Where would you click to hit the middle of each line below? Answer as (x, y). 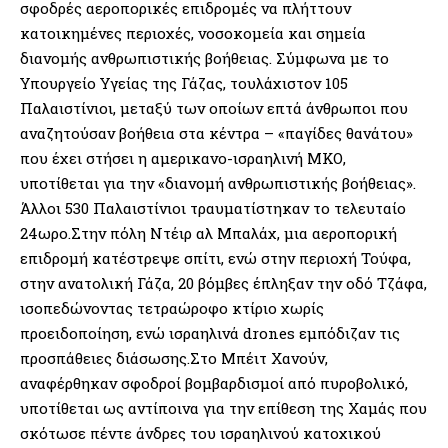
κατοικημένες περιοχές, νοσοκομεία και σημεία (193, 32)
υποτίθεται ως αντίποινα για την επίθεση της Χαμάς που (223, 407)
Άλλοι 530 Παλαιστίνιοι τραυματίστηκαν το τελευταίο (213, 207)
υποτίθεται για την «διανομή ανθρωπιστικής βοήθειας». (218, 182)
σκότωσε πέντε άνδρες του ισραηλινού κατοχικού (200, 432)
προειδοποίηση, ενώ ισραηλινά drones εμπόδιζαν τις (210, 332)
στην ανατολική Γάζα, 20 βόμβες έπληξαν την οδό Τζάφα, (223, 282)
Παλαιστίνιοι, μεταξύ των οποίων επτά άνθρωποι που (214, 107)
